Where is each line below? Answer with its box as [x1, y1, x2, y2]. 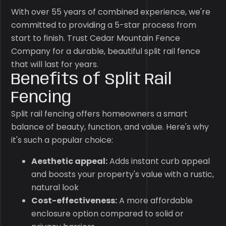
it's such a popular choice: [11, 134, 114, 146]
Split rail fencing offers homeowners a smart [11, 108, 188, 120]
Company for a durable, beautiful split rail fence [11, 45, 201, 57]
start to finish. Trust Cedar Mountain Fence [11, 32, 181, 44]
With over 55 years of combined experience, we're [11, 6, 211, 18]
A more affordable [117, 195, 193, 206]
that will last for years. [11, 59, 101, 70]
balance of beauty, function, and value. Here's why [11, 121, 209, 133]
